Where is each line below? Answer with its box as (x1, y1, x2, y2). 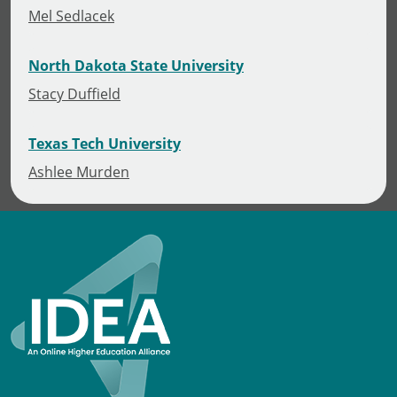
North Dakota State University (28, 55, 244, 75)
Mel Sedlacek (28, 5, 114, 25)
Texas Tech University (28, 133, 181, 153)
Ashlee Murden (28, 161, 129, 181)
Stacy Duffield (28, 83, 121, 103)
